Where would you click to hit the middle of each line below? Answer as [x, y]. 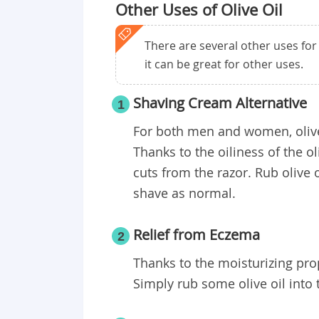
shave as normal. [184, 193]
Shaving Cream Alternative [220, 103]
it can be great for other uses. [224, 64]
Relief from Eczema [197, 235]
